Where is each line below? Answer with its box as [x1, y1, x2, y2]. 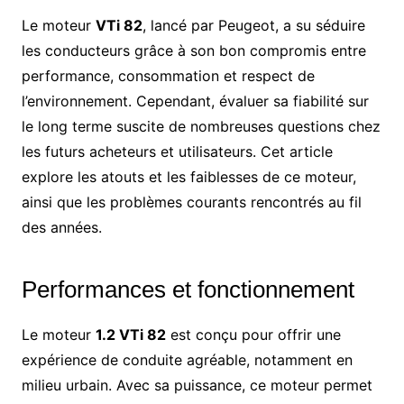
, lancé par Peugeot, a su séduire [142, 15, 365, 34]
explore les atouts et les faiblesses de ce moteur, [21, 167, 356, 186]
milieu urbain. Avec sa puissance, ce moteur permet [21, 375, 372, 394]
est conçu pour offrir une [165, 325, 341, 344]
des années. [21, 217, 102, 236]
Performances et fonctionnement [21, 275, 354, 303]
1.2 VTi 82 [95, 325, 166, 344]
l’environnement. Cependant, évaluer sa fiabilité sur [21, 91, 369, 110]
